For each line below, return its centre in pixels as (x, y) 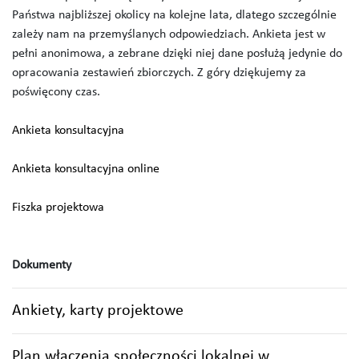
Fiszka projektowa (58, 207)
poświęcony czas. (56, 92)
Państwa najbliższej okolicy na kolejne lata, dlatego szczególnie (174, 15)
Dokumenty (42, 265)
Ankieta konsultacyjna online (86, 169)
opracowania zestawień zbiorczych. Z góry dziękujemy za (159, 73)
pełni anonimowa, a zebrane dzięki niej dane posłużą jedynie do (177, 53)
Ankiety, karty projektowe (98, 311)
